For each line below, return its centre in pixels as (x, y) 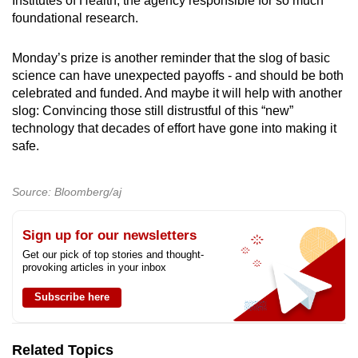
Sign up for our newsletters (109, 235)
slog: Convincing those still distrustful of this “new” (153, 110)
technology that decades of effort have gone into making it (174, 128)
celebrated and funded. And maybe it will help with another (177, 93)
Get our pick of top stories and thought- (113, 254)
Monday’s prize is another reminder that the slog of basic (171, 58)
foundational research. (75, 18)
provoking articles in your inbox (94, 267)
